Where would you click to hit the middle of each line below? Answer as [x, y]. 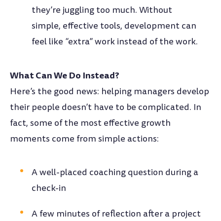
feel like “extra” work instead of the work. [115, 41]
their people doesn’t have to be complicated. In [106, 107]
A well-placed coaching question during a [115, 172]
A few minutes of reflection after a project [116, 214]
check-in [49, 188]
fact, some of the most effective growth [90, 123]
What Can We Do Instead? [65, 75]
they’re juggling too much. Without [102, 10]
